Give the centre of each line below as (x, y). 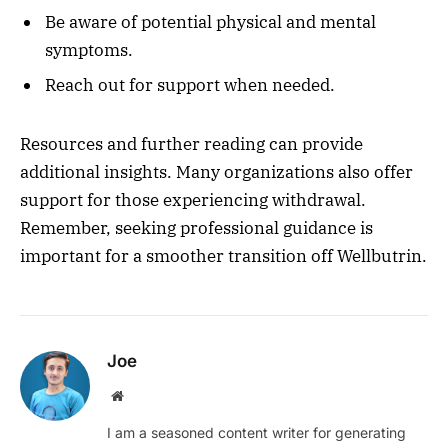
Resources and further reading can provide (191, 143)
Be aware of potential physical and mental (210, 21)
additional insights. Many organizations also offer (216, 171)
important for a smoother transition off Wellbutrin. (223, 255)
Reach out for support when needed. (190, 85)
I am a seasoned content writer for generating (256, 432)
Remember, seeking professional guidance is (196, 227)
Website (144, 394)
